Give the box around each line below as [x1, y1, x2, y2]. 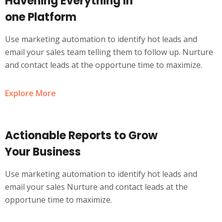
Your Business [5, 144, 81, 160]
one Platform [5, 9, 76, 25]
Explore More [5, 88, 56, 99]
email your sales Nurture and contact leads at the [5, 181, 188, 192]
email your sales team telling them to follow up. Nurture [5, 47, 213, 57]
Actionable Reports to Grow [5, 128, 158, 143]
